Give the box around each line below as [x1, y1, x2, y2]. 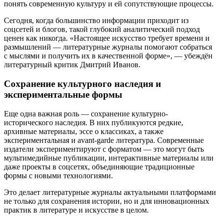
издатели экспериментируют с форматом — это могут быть [4, 144, 204, 153]
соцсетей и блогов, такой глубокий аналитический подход [4, 25, 200, 34]
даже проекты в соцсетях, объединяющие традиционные [4, 162, 194, 171]
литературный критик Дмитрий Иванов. [4, 60, 140, 69]
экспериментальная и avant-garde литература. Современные [4, 136, 204, 144]
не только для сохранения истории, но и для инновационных [4, 196, 209, 205]
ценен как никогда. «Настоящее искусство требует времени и [4, 34, 210, 43]
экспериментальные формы [4, 89, 122, 100]
